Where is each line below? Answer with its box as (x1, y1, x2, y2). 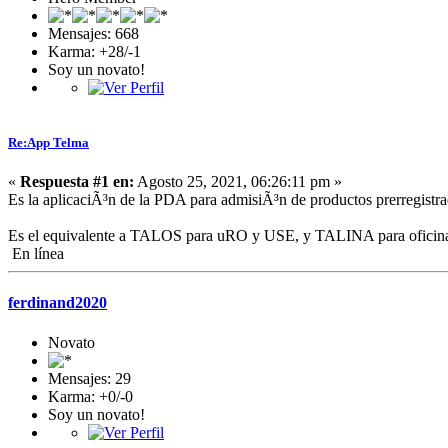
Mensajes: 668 (48, 24, 139, 42)
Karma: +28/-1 (48, 42, 141, 60)
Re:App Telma (8, 134, 89, 150)
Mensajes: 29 (48, 369, 131, 387)
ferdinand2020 (8, 294, 107, 312)
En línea (8, 245, 64, 263)
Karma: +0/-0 (48, 387, 133, 405)
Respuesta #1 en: (20, 173, 134, 191)
